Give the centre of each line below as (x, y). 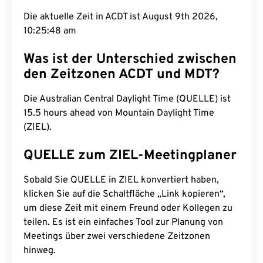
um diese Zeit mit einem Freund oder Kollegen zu (128, 208)
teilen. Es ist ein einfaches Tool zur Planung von (123, 222)
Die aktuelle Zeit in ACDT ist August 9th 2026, (121, 17)
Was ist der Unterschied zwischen (130, 60)
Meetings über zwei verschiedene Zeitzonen (117, 237)
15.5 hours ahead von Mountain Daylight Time (119, 113)
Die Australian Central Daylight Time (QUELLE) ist (127, 99)
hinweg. (40, 251)
